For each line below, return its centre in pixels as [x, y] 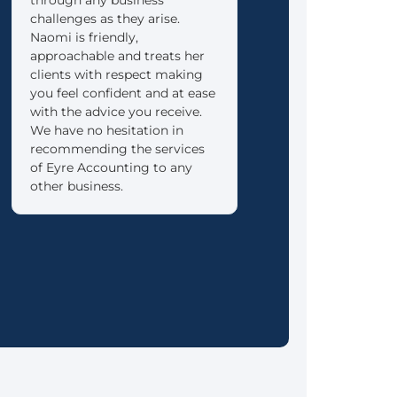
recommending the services [118, 148]
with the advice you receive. [117, 111]
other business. [77, 186]
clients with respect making [117, 74]
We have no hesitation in [107, 130]
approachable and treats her [118, 55]
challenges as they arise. [105, 18]
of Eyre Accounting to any [112, 167]
